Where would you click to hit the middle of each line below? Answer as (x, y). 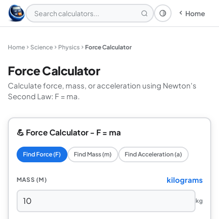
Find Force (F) (42, 154)
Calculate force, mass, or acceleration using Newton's (102, 85)
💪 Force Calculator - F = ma (68, 132)
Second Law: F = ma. (44, 96)
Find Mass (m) (93, 154)
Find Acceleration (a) (153, 154)
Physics (69, 47)
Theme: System (186, 17)
